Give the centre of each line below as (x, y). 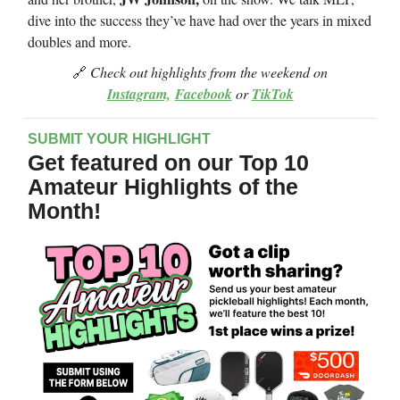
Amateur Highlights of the (163, 187)
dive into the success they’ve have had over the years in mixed (200, 21)
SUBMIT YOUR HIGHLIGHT (119, 139)
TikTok (272, 94)
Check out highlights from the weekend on (207, 72)
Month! (64, 211)
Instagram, (138, 94)
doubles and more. (79, 42)
